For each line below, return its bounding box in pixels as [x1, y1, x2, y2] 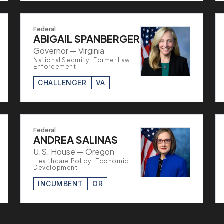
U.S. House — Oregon [33, 146, 114, 157]
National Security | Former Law [33, 56, 131, 64]
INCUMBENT [38, 179, 84, 188]
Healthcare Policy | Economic [33, 157, 129, 165]
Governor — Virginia [33, 45, 104, 56]
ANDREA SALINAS [33, 133, 118, 146]
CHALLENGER [38, 78, 87, 87]
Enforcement [33, 62, 76, 70]
